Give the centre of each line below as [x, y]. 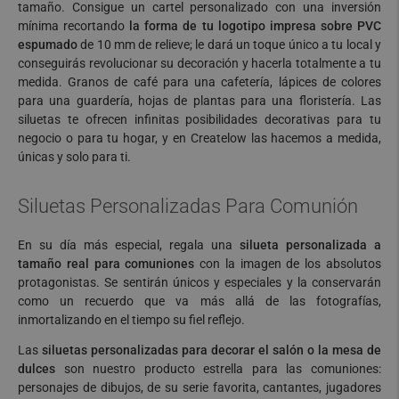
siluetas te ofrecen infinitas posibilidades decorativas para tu [199, 119]
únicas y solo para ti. [74, 156]
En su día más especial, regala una [129, 244]
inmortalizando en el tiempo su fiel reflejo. [131, 319]
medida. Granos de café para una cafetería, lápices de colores [199, 81]
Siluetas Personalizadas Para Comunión [188, 206]
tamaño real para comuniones [106, 263]
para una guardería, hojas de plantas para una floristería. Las [199, 100]
